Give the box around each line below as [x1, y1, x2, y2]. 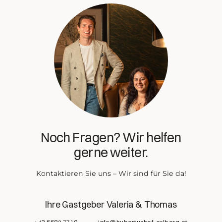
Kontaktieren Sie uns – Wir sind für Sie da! [36, 168, 186, 178]
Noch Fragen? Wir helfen [41, 129, 181, 146]
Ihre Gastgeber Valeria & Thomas [45, 198, 177, 210]
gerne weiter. [74, 144, 148, 161]
